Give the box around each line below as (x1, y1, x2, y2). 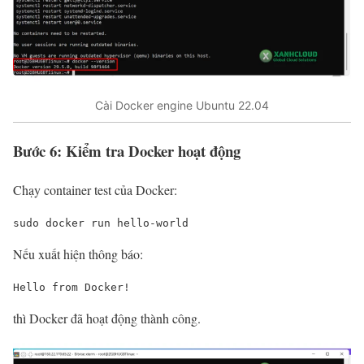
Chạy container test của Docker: (13, 181, 177, 199)
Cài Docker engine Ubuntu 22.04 (95, 97, 269, 112)
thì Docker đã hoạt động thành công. (13, 310, 201, 327)
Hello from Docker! (13, 281, 130, 294)
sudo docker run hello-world (13, 217, 188, 230)
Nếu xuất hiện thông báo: (13, 245, 143, 263)
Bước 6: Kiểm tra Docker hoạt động (13, 139, 240, 162)
